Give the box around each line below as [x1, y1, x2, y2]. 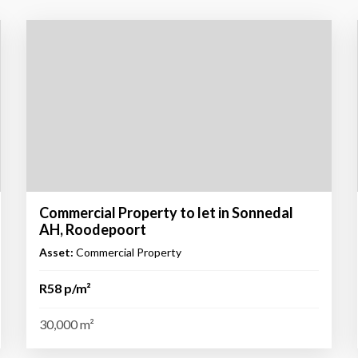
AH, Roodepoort [39, 220, 147, 238]
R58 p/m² [39, 280, 92, 296]
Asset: [39, 245, 74, 259]
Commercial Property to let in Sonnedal [39, 203, 294, 221]
